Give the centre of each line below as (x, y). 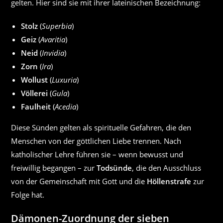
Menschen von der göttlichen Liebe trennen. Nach (96, 141)
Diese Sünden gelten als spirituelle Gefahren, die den (101, 127)
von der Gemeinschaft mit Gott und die (79, 181)
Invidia (53, 53)
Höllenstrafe (169, 181)
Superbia (57, 26)
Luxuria (64, 80)
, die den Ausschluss (167, 168)
